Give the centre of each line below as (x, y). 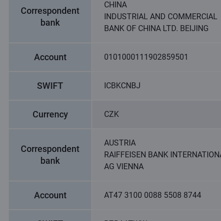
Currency (50, 114)
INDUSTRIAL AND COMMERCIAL (161, 17)
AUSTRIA (120, 143)
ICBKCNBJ (122, 86)
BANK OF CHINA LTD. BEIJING (156, 28)
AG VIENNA (124, 166)
